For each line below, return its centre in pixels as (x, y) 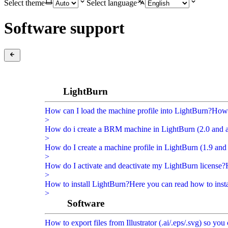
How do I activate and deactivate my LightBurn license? (135, 165)
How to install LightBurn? (87, 184)
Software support (64, 28)
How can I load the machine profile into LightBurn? (128, 110)
